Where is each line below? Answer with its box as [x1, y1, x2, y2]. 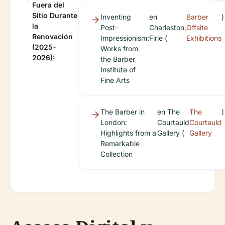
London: [100, 118, 127, 127]
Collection [100, 149, 133, 158]
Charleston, [149, 23, 186, 32]
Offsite [186, 23, 208, 32]
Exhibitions [186, 33, 221, 42]
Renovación [32, 32, 73, 41]
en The [157, 107, 180, 116]
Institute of [100, 65, 136, 74]
